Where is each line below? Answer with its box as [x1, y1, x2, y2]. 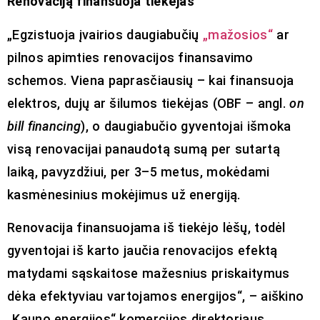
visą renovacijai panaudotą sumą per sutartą [7, 141, 280, 156]
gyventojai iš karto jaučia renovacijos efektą [7, 243, 278, 259]
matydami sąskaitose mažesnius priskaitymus [7, 266, 290, 281]
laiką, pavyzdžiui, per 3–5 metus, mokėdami [7, 164, 270, 179]
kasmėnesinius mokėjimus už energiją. [7, 186, 241, 202]
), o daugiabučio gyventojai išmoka [81, 118, 291, 134]
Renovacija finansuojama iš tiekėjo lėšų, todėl [7, 220, 286, 236]
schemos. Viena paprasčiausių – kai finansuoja [7, 72, 294, 88]
